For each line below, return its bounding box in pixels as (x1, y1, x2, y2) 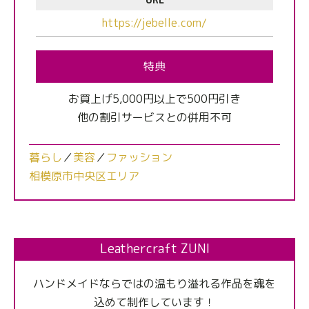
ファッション (106, 150, 172, 166)
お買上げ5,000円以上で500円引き (68, 91, 241, 107)
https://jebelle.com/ (102, 15, 207, 31)
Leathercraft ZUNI (99, 239, 210, 258)
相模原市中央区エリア (29, 168, 139, 184)
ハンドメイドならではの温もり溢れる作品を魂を (33, 276, 276, 292)
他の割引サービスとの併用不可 (77, 110, 232, 126)
